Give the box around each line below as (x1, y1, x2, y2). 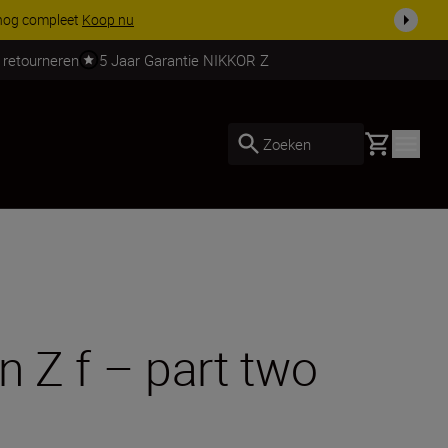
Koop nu (82, 10, 134, 29)
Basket (363, 130, 411, 152)
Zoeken (263, 133, 311, 154)
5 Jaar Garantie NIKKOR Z (98, 49, 269, 70)
